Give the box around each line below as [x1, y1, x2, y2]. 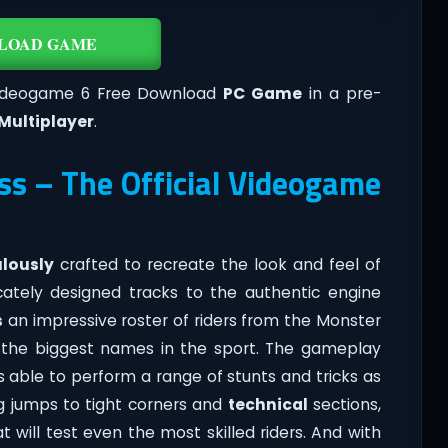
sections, [307, 393, 381, 415]
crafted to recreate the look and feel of [54, 253, 381, 275]
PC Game [223, 82, 303, 104]
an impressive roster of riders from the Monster [3, 309, 381, 331]
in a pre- [302, 82, 381, 104]
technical [227, 393, 308, 415]
